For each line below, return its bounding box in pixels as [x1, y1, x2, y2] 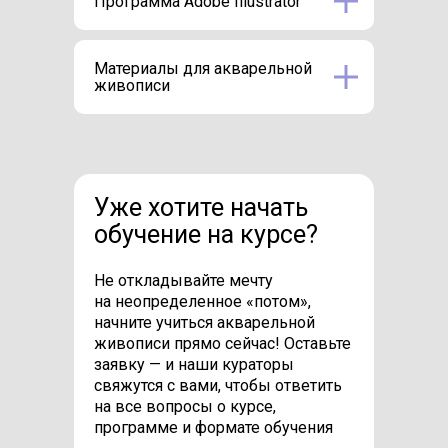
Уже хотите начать [94, 192, 308, 222]
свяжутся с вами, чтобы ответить [94, 375, 342, 395]
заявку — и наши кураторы [94, 354, 294, 374]
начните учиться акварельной [94, 312, 315, 332]
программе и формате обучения [94, 417, 333, 437]
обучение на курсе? [94, 219, 318, 249]
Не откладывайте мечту [94, 270, 273, 290]
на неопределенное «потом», [94, 291, 311, 311]
